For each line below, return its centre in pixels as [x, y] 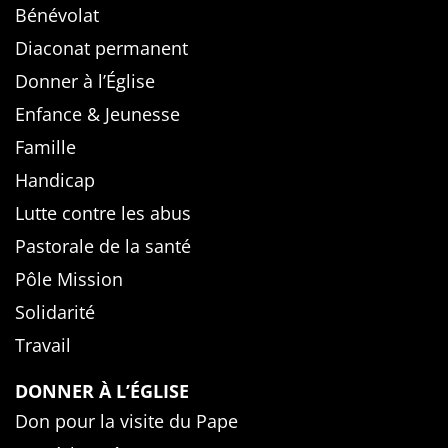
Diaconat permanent [101, 48]
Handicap [55, 180]
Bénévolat [57, 15]
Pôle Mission [69, 279]
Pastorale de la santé [103, 246]
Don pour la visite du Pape [126, 421]
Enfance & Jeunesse [97, 114]
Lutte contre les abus [103, 213]
